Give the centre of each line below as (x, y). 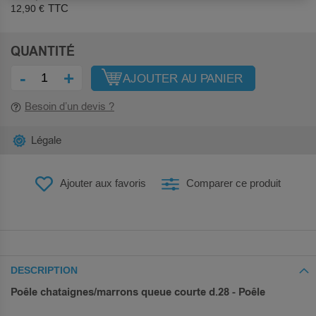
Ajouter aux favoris (103, 183)
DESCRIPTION (44, 270)
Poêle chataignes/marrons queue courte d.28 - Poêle (138, 292)
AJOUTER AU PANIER (183, 78)
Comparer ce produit (233, 183)
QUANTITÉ (43, 52)
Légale (46, 141)
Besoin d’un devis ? (69, 107)
